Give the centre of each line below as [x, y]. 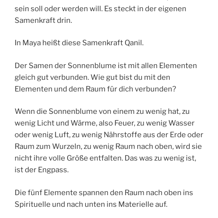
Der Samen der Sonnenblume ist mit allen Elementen [106, 65]
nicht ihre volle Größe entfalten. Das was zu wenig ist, [105, 158]
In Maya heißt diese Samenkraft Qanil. [79, 43]
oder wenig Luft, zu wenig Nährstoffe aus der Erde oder [109, 135]
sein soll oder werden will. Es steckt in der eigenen [100, 9]
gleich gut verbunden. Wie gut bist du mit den [92, 77]
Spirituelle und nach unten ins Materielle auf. [91, 204]
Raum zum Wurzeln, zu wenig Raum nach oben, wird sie [108, 147]
